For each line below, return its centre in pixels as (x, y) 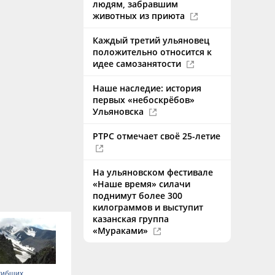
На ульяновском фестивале (153, 172)
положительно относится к (152, 52)
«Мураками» (122, 230)
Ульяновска (119, 111)
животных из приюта (140, 16)
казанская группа (131, 219)
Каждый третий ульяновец (151, 40)
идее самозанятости (138, 64)
